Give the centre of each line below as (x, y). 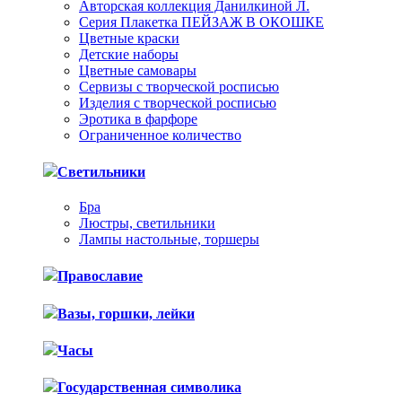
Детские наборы (129, 54)
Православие (100, 276)
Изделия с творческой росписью (178, 102)
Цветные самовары (138, 70)
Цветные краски (129, 38)
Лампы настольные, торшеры (169, 240)
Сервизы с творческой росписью (179, 86)
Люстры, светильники (147, 223)
